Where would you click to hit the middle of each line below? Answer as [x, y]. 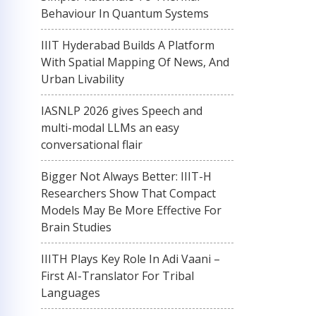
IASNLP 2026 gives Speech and [122, 111]
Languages [71, 293]
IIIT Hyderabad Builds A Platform [128, 45]
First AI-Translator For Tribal [117, 276]
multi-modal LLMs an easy [110, 128]
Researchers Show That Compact [128, 193]
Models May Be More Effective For [131, 210]
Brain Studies [76, 227]
